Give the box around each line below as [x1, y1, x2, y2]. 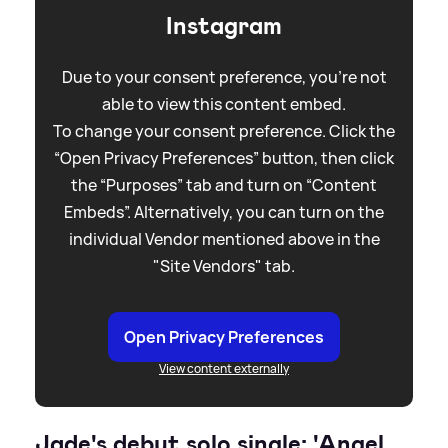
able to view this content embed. [102, 92, 346, 115]
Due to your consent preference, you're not [61, 65, 387, 88]
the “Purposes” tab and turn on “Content [71, 173, 377, 196]
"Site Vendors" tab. [153, 254, 295, 277]
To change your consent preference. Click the [53, 119, 395, 142]
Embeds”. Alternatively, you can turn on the [64, 200, 384, 223]
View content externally [159, 359, 289, 377]
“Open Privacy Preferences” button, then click [54, 146, 394, 169]
